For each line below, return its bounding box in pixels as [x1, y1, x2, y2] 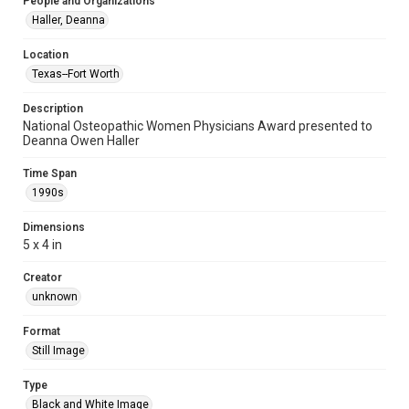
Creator [23, 271, 62, 284]
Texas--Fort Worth [32, 68, 120, 80]
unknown [32, 290, 78, 303]
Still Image [32, 344, 85, 357]
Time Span [23, 167, 77, 180]
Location [23, 48, 68, 61]
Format [23, 325, 60, 338]
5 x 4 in [23, 237, 62, 252]
